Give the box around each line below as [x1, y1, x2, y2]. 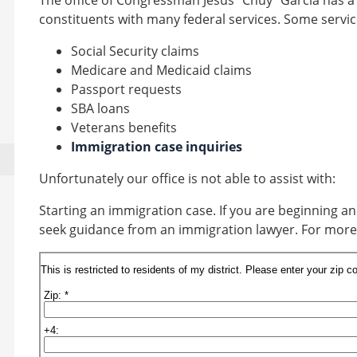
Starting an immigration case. [39, 202, 216, 219]
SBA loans [71, 100, 130, 117]
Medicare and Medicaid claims [71, 61, 252, 79]
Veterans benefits [71, 119, 177, 136]
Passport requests [71, 80, 182, 98]
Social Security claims [71, 42, 199, 60]
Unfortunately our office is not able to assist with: [39, 170, 335, 187]
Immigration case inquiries [71, 138, 242, 155]
